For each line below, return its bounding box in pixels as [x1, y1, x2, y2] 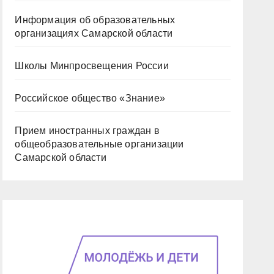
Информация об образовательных [15, 15, 176, 25]
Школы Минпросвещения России [15, 61, 169, 71]
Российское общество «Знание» [15, 93, 165, 103]
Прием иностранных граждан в [15, 125, 160, 136]
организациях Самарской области [15, 28, 173, 39]
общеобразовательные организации [15, 139, 184, 149]
